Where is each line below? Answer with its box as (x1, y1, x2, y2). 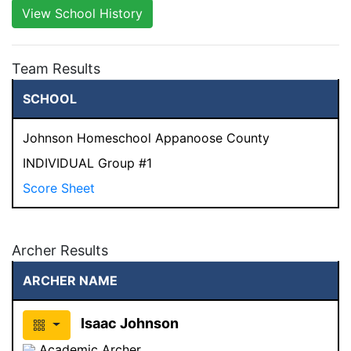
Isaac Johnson (80, 314, 179, 331)
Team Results (12, 60, 100, 77)
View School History (22, 5, 143, 21)
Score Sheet (23, 179, 95, 196)
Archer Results (12, 241, 108, 259)
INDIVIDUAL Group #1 (23, 154, 152, 171)
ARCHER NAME (23, 272, 118, 288)
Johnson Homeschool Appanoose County (23, 129, 270, 146)
